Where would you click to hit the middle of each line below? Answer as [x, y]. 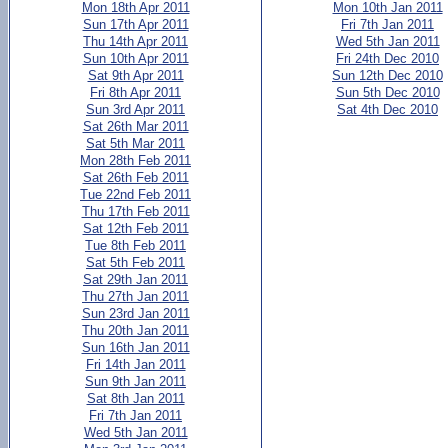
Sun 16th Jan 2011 [135, 347]
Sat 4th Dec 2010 [387, 109]
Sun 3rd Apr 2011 [135, 109]
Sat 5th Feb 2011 [135, 262]
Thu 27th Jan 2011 [135, 296]
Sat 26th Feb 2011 [135, 177]
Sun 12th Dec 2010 [387, 75]
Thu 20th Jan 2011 [135, 330]
